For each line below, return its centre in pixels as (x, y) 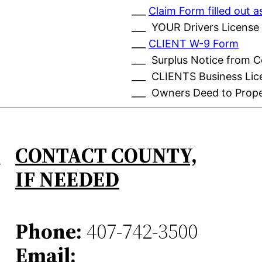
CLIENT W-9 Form (194, 44)
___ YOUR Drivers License (196, 27)
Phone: (49, 231)
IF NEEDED (68, 180)
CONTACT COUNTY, (106, 156)
